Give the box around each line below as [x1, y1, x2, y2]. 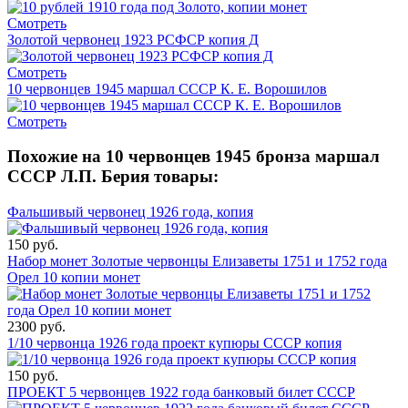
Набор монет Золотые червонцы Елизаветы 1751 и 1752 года [7, 253, 387, 269]
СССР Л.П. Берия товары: [7, 167, 219, 187]
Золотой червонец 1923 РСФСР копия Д [7, 31, 259, 47]
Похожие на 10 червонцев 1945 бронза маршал [7, 147, 380, 167]
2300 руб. [7, 319, 66, 334]
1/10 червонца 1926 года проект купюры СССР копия [7, 335, 342, 351]
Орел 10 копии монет [7, 270, 140, 285]
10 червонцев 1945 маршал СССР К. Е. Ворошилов [7, 80, 327, 97]
